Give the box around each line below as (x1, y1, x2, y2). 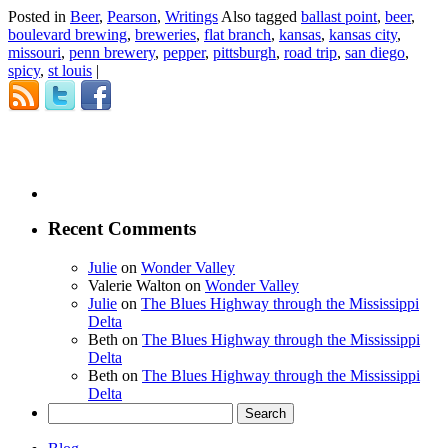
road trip (284, 44, 337, 62)
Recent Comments (48, 218, 196, 240)
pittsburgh (213, 44, 276, 62)
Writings (165, 8, 218, 26)
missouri (8, 44, 61, 62)
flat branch (204, 26, 271, 44)
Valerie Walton (88, 276, 181, 294)
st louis (48, 62, 92, 80)
